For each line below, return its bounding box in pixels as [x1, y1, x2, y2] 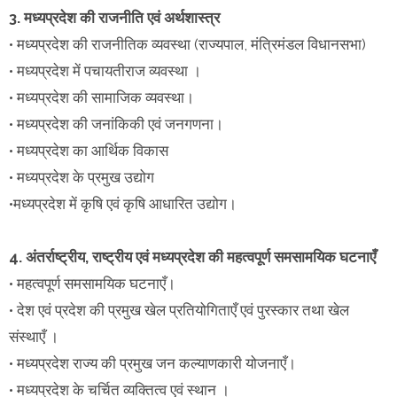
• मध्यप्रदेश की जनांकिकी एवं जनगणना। [9, 114, 223, 133]
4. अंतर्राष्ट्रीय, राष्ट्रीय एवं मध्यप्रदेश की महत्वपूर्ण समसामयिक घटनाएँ [9, 247, 376, 266]
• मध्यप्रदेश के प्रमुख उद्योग [9, 167, 154, 186]
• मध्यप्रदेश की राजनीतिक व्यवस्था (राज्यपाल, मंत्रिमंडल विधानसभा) [9, 35, 366, 53]
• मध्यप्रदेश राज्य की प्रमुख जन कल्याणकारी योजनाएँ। [9, 354, 296, 372]
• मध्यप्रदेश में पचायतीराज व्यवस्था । [9, 61, 201, 80]
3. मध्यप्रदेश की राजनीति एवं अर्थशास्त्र [9, 8, 220, 27]
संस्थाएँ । [9, 327, 58, 346]
